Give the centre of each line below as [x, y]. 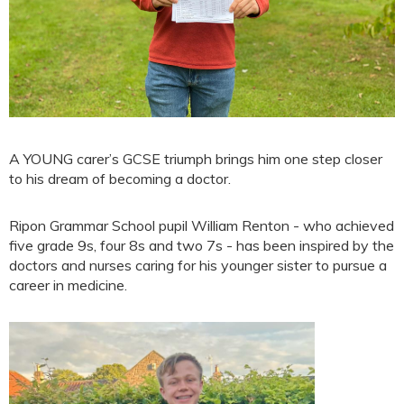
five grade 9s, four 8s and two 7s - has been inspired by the [202, 246]
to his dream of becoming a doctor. [120, 179]
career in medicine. [68, 285]
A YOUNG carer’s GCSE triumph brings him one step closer [196, 159]
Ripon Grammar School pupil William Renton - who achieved [202, 226]
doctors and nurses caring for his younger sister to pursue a [198, 266]
